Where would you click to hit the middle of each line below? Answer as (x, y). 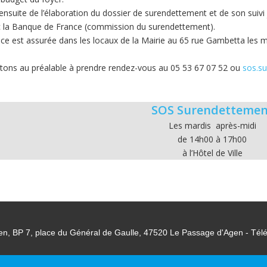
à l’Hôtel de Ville (212, 153)
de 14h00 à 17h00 (212, 139)
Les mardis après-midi (212, 125)
